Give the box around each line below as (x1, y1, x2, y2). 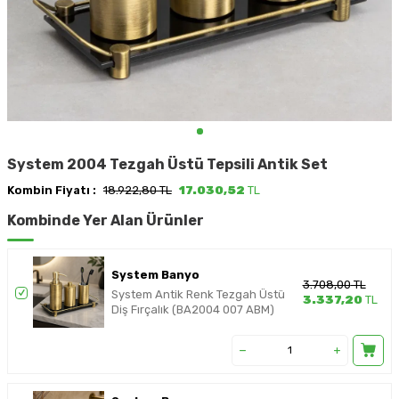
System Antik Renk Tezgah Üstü (110, 287, 285, 301)
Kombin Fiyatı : (7, 183, 96, 197)
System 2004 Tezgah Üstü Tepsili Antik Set (7, 156, 328, 173)
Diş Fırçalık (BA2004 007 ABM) (110, 302, 274, 316)
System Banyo (110, 267, 199, 281)
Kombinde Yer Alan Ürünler (7, 212, 204, 229)
